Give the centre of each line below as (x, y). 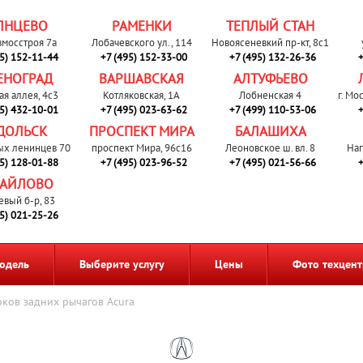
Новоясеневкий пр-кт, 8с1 (271, 43)
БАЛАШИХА (270, 131)
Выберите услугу (122, 264)
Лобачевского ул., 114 (141, 43)
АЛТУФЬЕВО (270, 79)
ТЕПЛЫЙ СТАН (271, 26)
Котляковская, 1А (142, 95)
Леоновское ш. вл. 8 (271, 148)
